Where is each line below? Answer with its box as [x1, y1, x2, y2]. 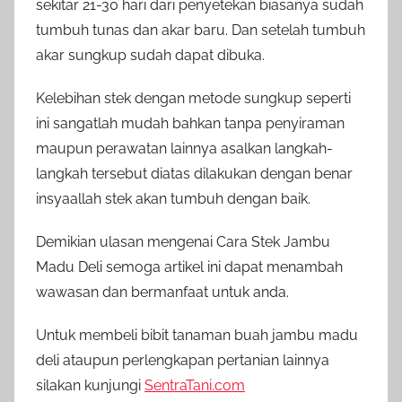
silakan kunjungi [36, 376, 144, 394]
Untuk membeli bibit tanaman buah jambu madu [36, 326, 358, 344]
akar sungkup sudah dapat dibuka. [36, 46, 265, 64]
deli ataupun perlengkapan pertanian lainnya [36, 351, 329, 369]
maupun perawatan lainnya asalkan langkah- [36, 139, 333, 157]
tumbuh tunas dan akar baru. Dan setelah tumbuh [36, 21, 365, 39]
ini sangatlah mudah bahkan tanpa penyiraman [36, 114, 345, 132]
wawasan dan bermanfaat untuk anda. [36, 283, 289, 301]
